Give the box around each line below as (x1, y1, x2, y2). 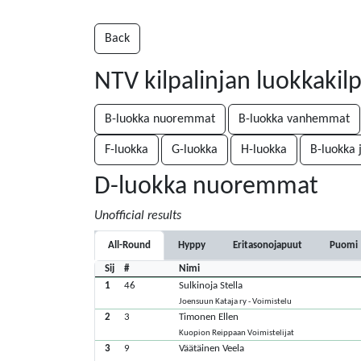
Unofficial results (94, 210, 181, 222)
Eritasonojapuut (233, 240, 302, 251)
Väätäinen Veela (179, 343, 245, 354)
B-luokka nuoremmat (105, 113, 215, 126)
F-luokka (105, 143, 148, 156)
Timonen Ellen (179, 312, 239, 322)
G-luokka (172, 143, 218, 156)
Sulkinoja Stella (179, 280, 243, 291)
